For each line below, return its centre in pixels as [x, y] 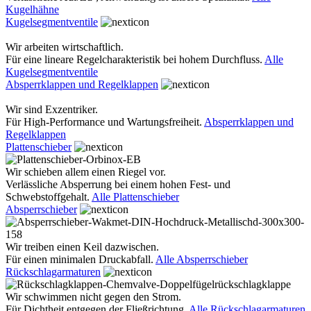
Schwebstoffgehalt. [49, 197]
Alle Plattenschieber [135, 197]
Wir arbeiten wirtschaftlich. [65, 47]
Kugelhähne [32, 9]
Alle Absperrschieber [202, 259]
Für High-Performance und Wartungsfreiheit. [105, 122]
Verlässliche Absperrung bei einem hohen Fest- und [118, 184]
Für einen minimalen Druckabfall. [81, 259]
